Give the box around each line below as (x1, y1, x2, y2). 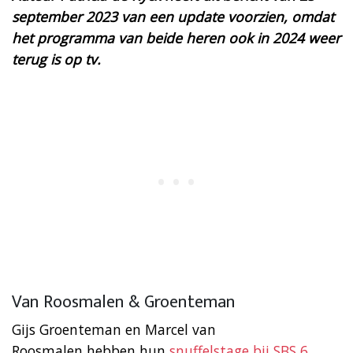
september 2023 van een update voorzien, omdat (12, 6, 334, 26)
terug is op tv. (12, 49, 101, 69)
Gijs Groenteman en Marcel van (12, 319, 216, 339)
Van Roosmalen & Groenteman (12, 287, 236, 317)
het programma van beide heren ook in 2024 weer (12, 28, 340, 47)
